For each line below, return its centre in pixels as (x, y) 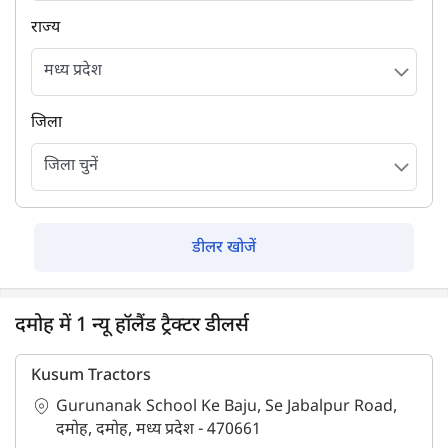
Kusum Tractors (91, 376)
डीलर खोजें (224, 248)
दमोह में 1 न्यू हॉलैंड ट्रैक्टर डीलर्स (132, 326)
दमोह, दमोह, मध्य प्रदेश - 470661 (158, 430)
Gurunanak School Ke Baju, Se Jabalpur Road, (226, 407)
